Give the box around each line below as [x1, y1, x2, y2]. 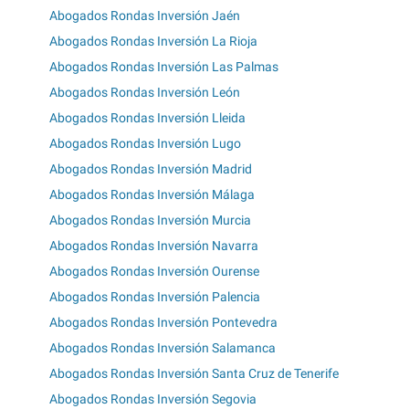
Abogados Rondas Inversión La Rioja [49, 34, 257, 49]
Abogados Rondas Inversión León [49, 85, 240, 100]
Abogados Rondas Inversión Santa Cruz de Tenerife [49, 366, 339, 382]
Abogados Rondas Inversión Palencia [49, 289, 260, 305]
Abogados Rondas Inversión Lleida [49, 110, 246, 126]
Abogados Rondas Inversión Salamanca [49, 341, 276, 356]
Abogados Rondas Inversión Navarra [49, 238, 258, 254]
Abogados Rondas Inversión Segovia [49, 392, 257, 407]
